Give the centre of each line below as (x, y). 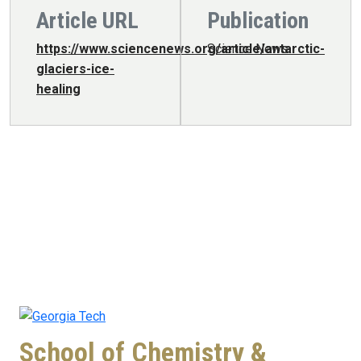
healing (58, 89)
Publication (258, 20)
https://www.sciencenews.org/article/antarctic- (180, 48)
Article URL (87, 20)
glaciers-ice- (75, 68)
